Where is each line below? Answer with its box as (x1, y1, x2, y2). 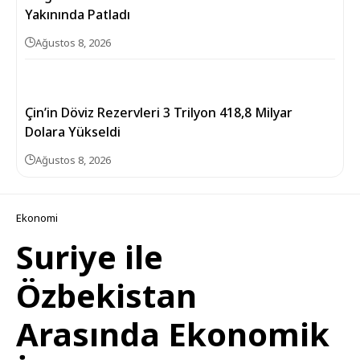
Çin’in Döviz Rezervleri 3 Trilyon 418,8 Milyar (25, 104, 292, 121)
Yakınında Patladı (25, 6, 130, 23)
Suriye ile (16, 235, 163, 279)
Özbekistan (16, 273, 197, 317)
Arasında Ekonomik (16, 312, 329, 356)
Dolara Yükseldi (25, 123, 121, 141)
